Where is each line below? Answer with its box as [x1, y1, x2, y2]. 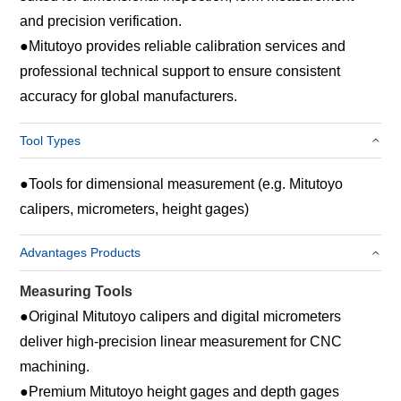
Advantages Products [20, 245, 141, 260]
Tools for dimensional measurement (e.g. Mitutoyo [29, 175, 344, 192]
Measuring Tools [20, 284, 133, 300]
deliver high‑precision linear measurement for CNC [20, 334, 343, 350]
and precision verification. [20, 13, 183, 30]
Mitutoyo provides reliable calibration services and [29, 38, 346, 55]
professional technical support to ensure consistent [20, 64, 341, 80]
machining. [20, 359, 90, 375]
